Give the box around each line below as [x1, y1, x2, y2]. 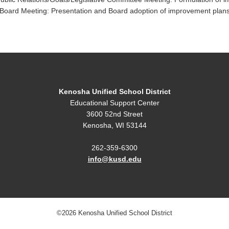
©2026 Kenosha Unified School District [57, 210, 172, 217]
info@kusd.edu [87, 155, 142, 163]
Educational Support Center [70, 99, 159, 107]
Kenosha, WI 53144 [82, 121, 147, 129]
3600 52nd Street [86, 110, 143, 118]
